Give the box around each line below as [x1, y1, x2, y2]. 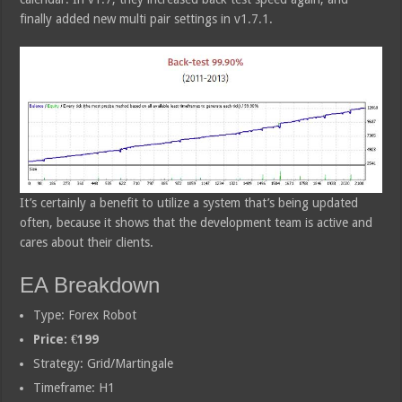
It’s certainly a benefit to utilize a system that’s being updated [20, 195, 359, 210]
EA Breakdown [20, 272, 161, 297]
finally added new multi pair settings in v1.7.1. [20, 11, 274, 26]
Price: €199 [33, 331, 100, 346]
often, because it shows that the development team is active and [20, 214, 373, 230]
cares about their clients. [20, 234, 154, 249]
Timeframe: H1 [33, 380, 116, 395]
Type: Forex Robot [33, 307, 137, 322]
